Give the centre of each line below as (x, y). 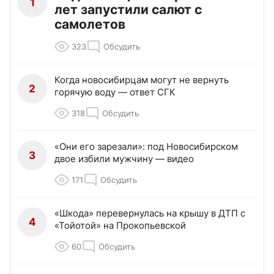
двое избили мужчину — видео (124, 159)
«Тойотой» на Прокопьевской (120, 226)
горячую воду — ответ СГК (115, 92)
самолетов (90, 24)
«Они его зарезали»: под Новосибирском (146, 147)
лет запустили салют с (128, 10)
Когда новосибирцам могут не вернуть (142, 80)
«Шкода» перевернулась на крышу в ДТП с (150, 213)
